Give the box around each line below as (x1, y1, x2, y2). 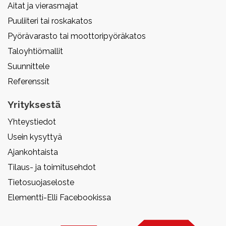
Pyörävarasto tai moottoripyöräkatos (8, 31, 146, 41)
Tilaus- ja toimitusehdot (8, 162, 96, 172)
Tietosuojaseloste (8, 178, 74, 187)
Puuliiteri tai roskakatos (8, 16, 92, 26)
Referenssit (8, 77, 49, 86)
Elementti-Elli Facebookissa (8, 193, 111, 202)
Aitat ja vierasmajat (8, 1, 78, 11)
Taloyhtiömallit (8, 46, 63, 56)
